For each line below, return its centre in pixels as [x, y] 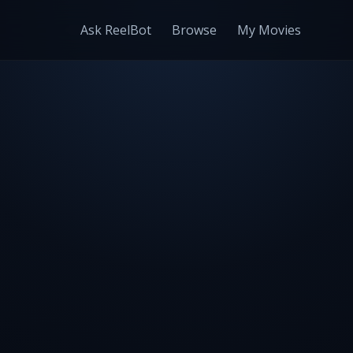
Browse [194, 30]
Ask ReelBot [115, 30]
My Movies [269, 30]
